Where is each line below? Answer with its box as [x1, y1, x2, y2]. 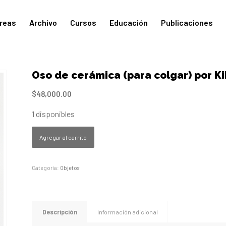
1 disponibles [31, 108, 75, 119]
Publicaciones [161, 18, 213, 27]
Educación [109, 18, 148, 27]
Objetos [60, 164, 79, 172]
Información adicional [97, 208, 158, 216]
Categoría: [31, 164, 60, 172]
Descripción [42, 208, 77, 216]
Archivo [29, 18, 58, 27]
